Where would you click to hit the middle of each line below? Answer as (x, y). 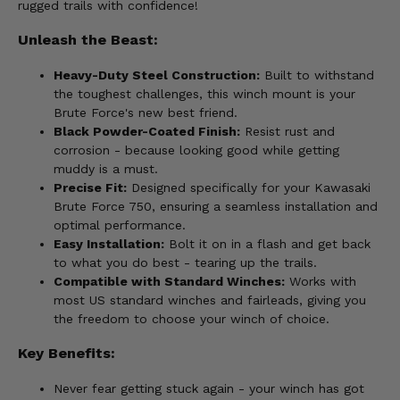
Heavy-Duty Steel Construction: (157, 75)
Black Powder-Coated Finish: (147, 131)
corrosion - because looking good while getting (196, 150)
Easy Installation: (109, 243)
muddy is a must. (106, 168)
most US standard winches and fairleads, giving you (210, 300)
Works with (321, 281)
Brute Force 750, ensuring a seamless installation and (216, 206)
